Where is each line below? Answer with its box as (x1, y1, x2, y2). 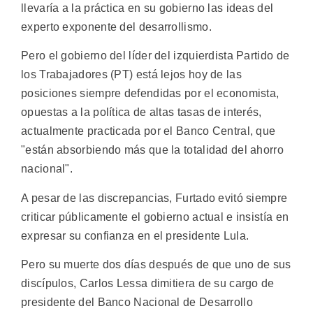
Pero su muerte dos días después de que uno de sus (21, 258, 291, 270)
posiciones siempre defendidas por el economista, (21, 87, 279, 100)
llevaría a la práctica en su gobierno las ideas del (21, 1, 274, 14)
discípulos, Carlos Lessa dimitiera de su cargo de (21, 277, 275, 289)
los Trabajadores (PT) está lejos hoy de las (21, 68, 242, 81)
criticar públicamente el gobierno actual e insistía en (21, 210, 289, 223)
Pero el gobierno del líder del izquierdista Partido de (21, 50, 290, 62)
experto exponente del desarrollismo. (21, 20, 212, 33)
